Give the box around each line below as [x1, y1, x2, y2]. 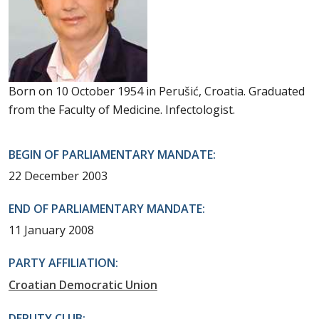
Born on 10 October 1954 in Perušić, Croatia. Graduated [9, 83, 305, 99]
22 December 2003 [9, 167, 108, 184]
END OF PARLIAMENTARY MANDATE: [9, 200, 205, 216]
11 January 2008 [9, 221, 94, 238]
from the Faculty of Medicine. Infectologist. [9, 101, 235, 117]
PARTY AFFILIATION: [9, 254, 118, 271]
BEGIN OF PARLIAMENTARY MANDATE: [9, 146, 216, 162]
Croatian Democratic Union [9, 276, 157, 293]
